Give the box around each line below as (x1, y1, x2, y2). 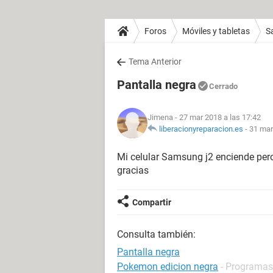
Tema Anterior (129, 57, 182, 66)
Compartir (132, 197, 171, 207)
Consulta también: (117, 229, 196, 240)
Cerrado (209, 82, 238, 91)
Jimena (147, 113, 173, 122)
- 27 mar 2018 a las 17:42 (173, 113, 261, 122)
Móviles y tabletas (182, 26, 250, 36)
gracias (117, 165, 149, 176)
